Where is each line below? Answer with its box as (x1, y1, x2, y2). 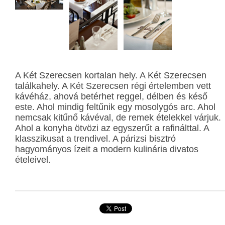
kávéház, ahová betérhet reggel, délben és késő (15, 91, 207, 102)
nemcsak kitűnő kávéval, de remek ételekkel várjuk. (15, 113, 221, 123)
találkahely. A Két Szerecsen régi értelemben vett (15, 81, 211, 91)
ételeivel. (15, 155, 51, 165)
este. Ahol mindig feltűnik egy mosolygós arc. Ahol (15, 102, 215, 113)
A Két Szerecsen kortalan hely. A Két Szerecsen (15, 70, 206, 81)
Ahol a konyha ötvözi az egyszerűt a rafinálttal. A (15, 123, 209, 134)
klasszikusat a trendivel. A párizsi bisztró (15, 134, 176, 144)
